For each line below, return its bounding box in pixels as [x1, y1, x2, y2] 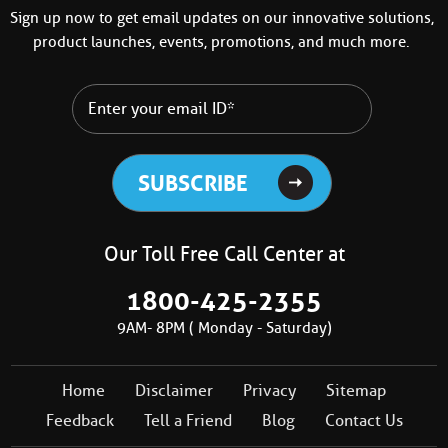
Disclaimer [135, 381, 213, 401]
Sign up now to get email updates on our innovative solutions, [9, 9, 434, 28]
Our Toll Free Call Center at [103, 242, 345, 267]
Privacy [243, 381, 296, 401]
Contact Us [324, 411, 403, 431]
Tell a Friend [143, 411, 232, 431]
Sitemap [326, 381, 386, 401]
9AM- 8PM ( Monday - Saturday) [116, 319, 332, 338]
